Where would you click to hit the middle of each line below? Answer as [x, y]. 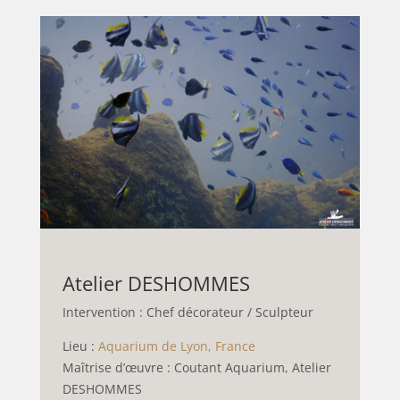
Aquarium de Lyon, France [176, 346]
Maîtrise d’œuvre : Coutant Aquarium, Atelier [196, 367]
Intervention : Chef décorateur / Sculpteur [187, 312]
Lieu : [80, 346]
